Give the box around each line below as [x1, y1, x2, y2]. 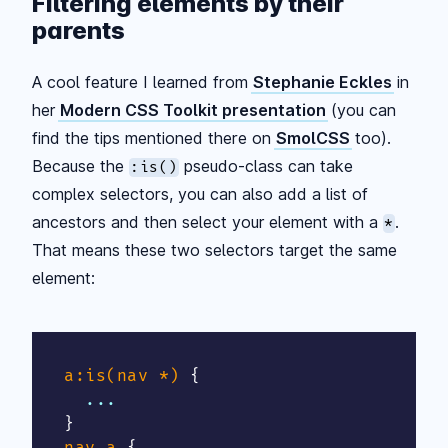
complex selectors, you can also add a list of [32, 183, 368, 204]
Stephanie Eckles [253, 71, 392, 92]
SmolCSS [276, 127, 350, 148]
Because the [32, 155, 129, 176]
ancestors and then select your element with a [32, 211, 383, 232]
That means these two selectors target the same [32, 239, 397, 260]
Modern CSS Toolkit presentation [60, 99, 326, 120]
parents [32, 15, 125, 45]
